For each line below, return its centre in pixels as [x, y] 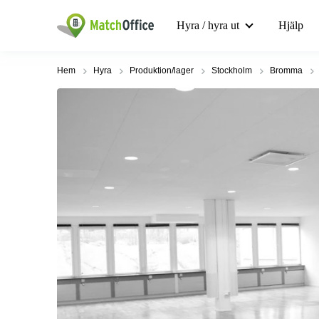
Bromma [286, 70]
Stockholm [232, 70]
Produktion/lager [162, 70]
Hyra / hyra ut [208, 25]
